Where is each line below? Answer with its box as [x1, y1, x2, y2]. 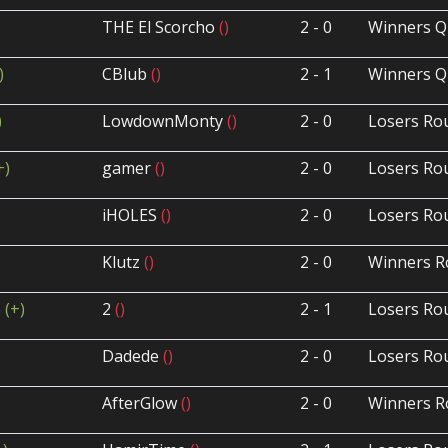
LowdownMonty [102, 110, 228, 133]
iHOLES [102, 204, 162, 227]
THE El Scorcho [102, 16, 220, 39]
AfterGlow [102, 392, 182, 415]
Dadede [102, 345, 164, 368]
